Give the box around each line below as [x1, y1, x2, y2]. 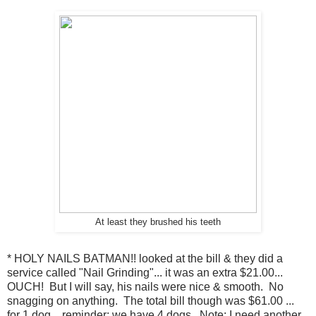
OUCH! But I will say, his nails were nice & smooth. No [7, 281, 284, 293]
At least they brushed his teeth [95, 217, 221, 228]
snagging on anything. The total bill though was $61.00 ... [7, 295, 294, 308]
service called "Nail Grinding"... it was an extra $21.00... [7, 267, 283, 279]
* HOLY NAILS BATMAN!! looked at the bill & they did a [7, 253, 283, 265]
